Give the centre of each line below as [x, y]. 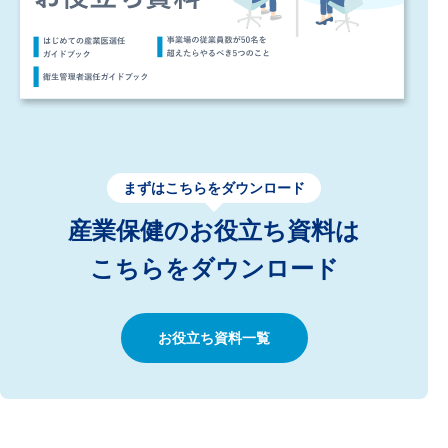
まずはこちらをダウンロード [214, 188]
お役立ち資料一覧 [214, 338]
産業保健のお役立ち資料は [214, 231]
